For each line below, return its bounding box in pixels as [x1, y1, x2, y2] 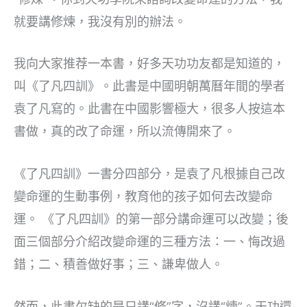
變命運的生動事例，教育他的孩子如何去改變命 [14, 189, 273, 204]
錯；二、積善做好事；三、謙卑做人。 [14, 257, 223, 272]
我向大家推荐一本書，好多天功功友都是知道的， [14, 56, 285, 71]
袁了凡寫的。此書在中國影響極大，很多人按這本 [14, 101, 285, 116]
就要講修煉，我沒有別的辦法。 [14, 14, 186, 29]
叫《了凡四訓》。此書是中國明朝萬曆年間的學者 [14, 79, 285, 94]
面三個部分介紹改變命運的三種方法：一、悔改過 [14, 234, 285, 249]
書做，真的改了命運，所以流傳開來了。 [14, 124, 236, 139]
